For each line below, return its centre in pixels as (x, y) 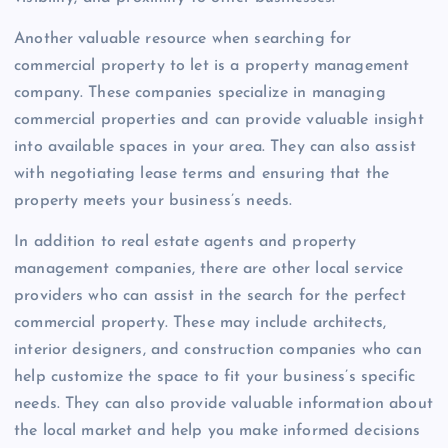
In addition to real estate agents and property (185, 242)
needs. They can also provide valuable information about (223, 404)
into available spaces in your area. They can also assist (215, 147)
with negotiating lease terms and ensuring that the (202, 174)
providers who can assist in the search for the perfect (210, 296)
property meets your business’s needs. (153, 201)
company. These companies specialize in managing (200, 93)
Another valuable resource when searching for (183, 39)
